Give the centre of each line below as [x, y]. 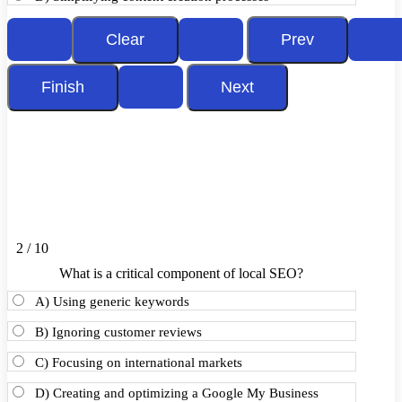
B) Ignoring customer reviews [118, 332]
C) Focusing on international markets [139, 363]
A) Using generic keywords [112, 301]
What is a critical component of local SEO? [182, 273]
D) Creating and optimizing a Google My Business [177, 393]
